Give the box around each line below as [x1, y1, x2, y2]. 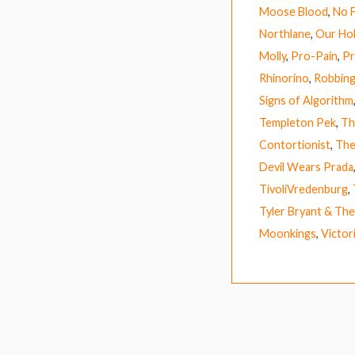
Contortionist [259, 137, 330, 151]
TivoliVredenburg [259, 181, 348, 196]
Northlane [259, 26, 311, 40]
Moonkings [259, 226, 316, 240]
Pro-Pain [291, 48, 338, 63]
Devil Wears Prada [259, 159, 353, 174]
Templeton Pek [259, 115, 336, 129]
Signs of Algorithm [259, 93, 353, 107]
